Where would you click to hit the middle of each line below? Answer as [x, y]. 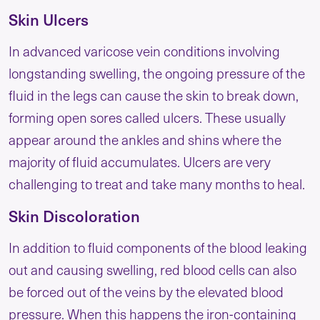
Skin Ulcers [49, 19]
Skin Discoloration [74, 216]
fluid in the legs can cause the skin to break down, [154, 95]
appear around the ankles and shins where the [145, 139]
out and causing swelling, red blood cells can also [152, 270]
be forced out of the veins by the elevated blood [146, 292]
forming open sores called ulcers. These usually [147, 117]
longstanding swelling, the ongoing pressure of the [157, 73]
